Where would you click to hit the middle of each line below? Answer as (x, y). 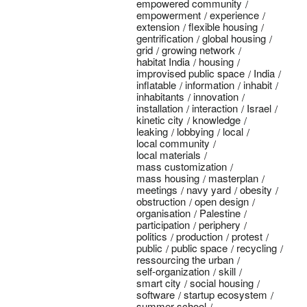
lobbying (196, 131)
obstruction (161, 201)
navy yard (209, 189)
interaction (215, 108)
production (200, 236)
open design (222, 201)
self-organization (173, 271)
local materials (169, 155)
